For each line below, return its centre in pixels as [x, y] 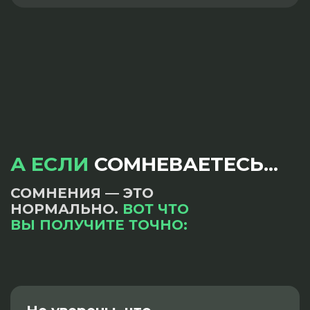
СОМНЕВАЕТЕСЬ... [183, 164]
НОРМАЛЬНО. [66, 209]
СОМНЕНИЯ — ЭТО [82, 193]
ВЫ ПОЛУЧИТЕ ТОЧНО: [99, 225]
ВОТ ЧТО [156, 209]
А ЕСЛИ [49, 164]
